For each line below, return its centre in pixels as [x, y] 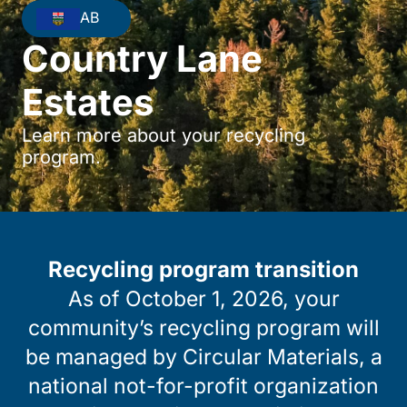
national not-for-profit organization [203, 386]
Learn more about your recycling [164, 135]
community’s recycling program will [203, 328]
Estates [88, 102]
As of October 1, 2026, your [203, 298]
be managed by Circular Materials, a [203, 357]
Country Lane [142, 58]
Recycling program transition [203, 269]
